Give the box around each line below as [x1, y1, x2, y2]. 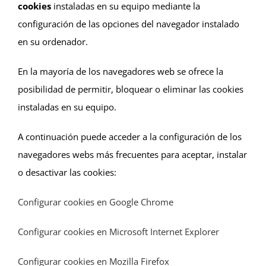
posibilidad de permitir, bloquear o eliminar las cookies [18, 83, 243, 95]
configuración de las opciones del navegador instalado [18, 17, 239, 30]
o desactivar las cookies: [18, 166, 116, 178]
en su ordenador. [18, 35, 88, 47]
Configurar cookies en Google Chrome [18, 195, 173, 208]
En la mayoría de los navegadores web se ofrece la [18, 65, 223, 77]
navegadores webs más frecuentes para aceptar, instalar [18, 148, 247, 160]
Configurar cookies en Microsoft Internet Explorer [18, 225, 219, 237]
